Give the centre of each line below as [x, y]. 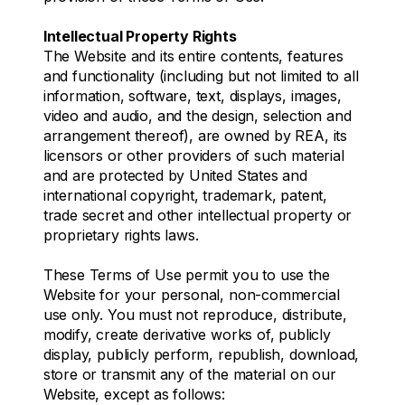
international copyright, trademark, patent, [185, 195]
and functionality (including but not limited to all [201, 75]
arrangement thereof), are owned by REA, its [195, 135]
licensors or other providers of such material [193, 155]
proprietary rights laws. [121, 235]
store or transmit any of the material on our [189, 374]
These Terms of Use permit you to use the [186, 274]
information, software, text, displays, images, [192, 95]
